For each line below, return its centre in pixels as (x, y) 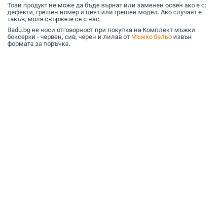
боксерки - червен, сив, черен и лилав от (69, 37)
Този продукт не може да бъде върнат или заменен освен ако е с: (107, 5)
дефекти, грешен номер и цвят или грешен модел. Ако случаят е (105, 12)
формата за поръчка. (39, 44)
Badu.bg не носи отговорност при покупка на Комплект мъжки (101, 30)
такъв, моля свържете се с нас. (54, 19)
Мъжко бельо (151, 37)
